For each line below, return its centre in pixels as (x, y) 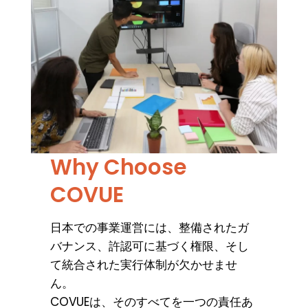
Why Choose (119, 167)
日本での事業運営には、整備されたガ (150, 228)
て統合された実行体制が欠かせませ (144, 265)
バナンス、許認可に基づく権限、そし (150, 246)
